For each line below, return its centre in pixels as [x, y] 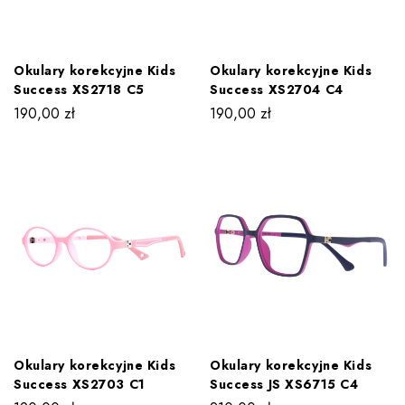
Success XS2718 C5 [79, 89]
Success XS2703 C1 [80, 384]
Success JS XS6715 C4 [284, 384]
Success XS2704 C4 [277, 89]
